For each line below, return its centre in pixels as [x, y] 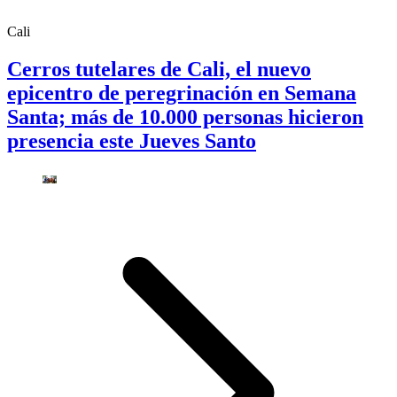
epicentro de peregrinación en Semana [182, 93]
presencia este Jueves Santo [132, 141]
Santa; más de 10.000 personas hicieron [185, 117]
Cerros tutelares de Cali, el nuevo [159, 70]
